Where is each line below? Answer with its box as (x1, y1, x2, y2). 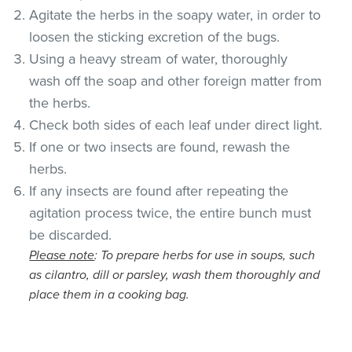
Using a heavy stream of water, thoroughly (29, 49, 288, 68)
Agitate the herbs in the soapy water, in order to (29, 5, 321, 24)
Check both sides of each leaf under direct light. (29, 115, 323, 134)
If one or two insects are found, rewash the (29, 137, 291, 156)
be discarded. (29, 225, 112, 244)
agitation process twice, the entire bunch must (29, 203, 312, 222)
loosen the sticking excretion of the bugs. (29, 27, 280, 46)
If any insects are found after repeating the (29, 181, 289, 200)
